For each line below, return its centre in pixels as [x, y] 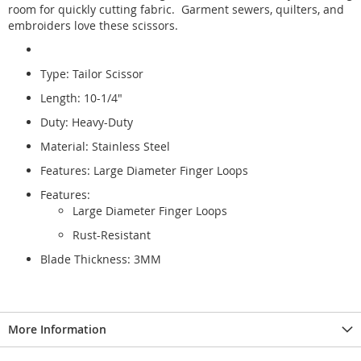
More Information [57, 329]
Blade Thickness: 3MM [101, 259]
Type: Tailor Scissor [92, 73]
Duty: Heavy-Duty [87, 122]
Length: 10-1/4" [81, 98]
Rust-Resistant [112, 234]
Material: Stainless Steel [107, 146]
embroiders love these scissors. [95, 25]
